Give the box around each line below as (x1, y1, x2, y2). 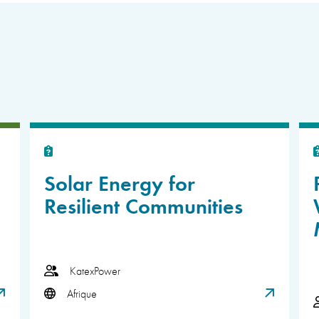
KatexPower (70, 263, 120, 278)
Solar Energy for (44, 167, 195, 197)
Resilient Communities (44, 189, 243, 219)
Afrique (67, 286, 97, 300)
